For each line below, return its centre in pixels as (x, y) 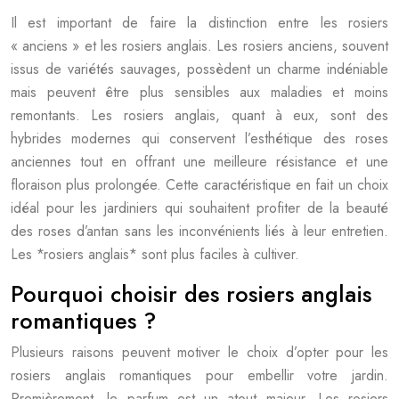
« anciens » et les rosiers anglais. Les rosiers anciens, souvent (199, 46)
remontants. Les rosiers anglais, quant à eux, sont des (199, 115)
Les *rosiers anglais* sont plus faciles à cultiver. (155, 254)
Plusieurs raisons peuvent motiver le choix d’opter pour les (199, 352)
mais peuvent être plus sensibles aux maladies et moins (199, 92)
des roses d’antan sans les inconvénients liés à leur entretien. (199, 231)
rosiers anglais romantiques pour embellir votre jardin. (199, 375)
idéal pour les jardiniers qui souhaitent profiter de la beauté (199, 208)
